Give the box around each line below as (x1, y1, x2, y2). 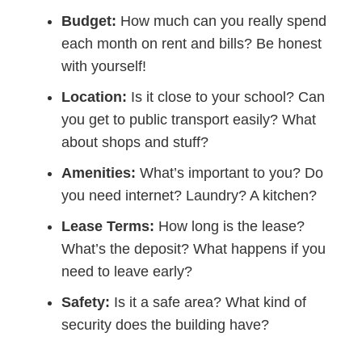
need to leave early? (61, 263, 193, 280)
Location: (61, 88, 128, 105)
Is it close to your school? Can (127, 88, 326, 105)
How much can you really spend (116, 12, 327, 29)
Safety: (61, 293, 111, 310)
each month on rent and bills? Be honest (61, 35, 322, 52)
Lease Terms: (61, 217, 155, 234)
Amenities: (61, 164, 137, 181)
